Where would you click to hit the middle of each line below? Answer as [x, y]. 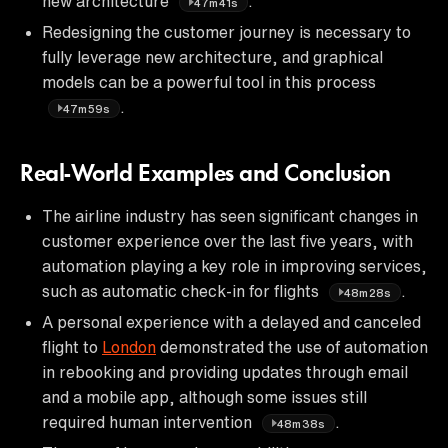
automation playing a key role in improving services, [234, 265]
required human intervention [149, 421]
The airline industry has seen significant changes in [230, 215]
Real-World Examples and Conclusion [206, 174]
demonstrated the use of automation [292, 346]
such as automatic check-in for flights [182, 290]
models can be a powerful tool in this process [209, 81]
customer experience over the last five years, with [227, 240]
